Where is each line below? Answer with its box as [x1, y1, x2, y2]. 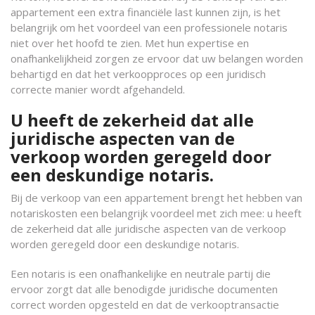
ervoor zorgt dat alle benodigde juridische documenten [11, 282, 278, 296]
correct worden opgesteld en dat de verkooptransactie [11, 297, 279, 311]
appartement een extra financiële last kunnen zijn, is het [11, 5, 281, 19]
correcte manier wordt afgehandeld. [11, 82, 185, 96]
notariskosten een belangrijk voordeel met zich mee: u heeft [11, 206, 302, 220]
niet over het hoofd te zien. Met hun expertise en [11, 36, 249, 50]
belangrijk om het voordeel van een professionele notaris [11, 20, 288, 34]
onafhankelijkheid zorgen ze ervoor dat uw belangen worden [11, 51, 303, 65]
